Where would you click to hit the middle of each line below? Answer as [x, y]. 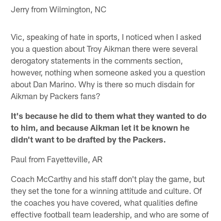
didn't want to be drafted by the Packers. [89, 139]
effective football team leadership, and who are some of [110, 214]
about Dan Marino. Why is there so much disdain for [103, 84]
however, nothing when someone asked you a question [108, 72]
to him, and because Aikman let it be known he [100, 127]
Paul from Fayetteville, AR [57, 159]
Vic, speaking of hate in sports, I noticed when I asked [106, 36]
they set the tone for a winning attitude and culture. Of [107, 190]
